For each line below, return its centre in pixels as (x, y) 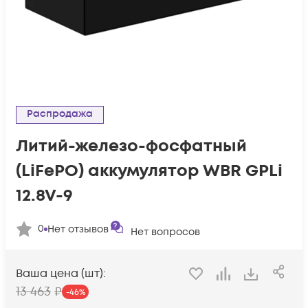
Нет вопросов (165, 232)
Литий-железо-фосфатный (131, 146)
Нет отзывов (78, 229)
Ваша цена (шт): (61, 274)
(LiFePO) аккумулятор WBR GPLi (149, 171)
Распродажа (63, 114)
